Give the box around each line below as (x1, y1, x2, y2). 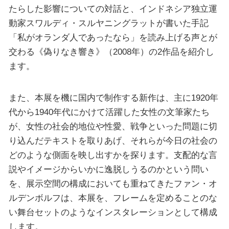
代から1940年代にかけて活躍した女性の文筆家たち (8, 106, 210, 117)
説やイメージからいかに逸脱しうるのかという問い (8, 164, 209, 174)
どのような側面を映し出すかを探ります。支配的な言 (8, 149, 217, 160)
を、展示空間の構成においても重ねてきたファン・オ (8, 178, 217, 189)
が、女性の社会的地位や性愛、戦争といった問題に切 (8, 121, 217, 131)
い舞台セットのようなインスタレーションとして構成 (8, 207, 217, 217)
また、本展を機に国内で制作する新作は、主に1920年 (8, 92, 218, 103)
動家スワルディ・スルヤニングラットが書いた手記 (8, 18, 209, 29)
